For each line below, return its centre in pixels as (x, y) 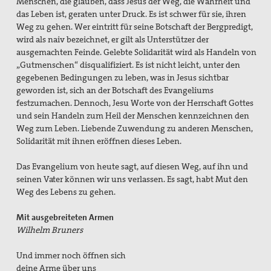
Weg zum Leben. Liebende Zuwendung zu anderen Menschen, (135, 129)
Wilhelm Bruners (50, 230)
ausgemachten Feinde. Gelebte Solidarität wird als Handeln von (137, 52)
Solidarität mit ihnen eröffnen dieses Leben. (99, 141)
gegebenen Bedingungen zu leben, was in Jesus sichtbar (123, 78)
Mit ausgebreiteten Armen (66, 217)
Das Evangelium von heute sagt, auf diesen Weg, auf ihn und (132, 167)
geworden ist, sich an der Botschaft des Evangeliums (115, 90)
